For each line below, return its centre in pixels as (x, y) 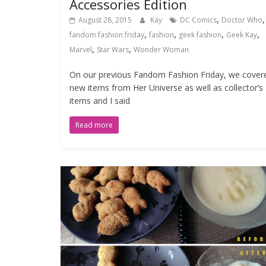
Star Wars (113, 49)
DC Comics (198, 20)
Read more (94, 125)
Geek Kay (242, 34)
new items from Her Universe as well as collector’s (166, 87)
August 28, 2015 (105, 20)
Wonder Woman (161, 49)
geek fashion (200, 34)
